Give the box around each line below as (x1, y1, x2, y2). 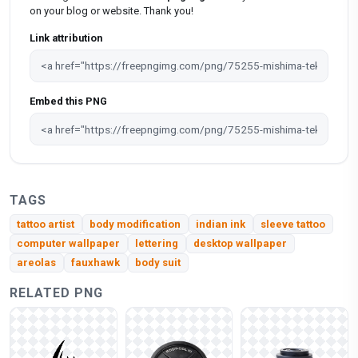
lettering (135, 237, 179, 250)
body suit (135, 257, 181, 269)
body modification (89, 218, 181, 231)
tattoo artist (17, 218, 75, 231)
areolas (17, 257, 57, 269)
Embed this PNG (30, 95, 107, 108)
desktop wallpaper (193, 237, 288, 250)
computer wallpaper (17, 237, 121, 250)
